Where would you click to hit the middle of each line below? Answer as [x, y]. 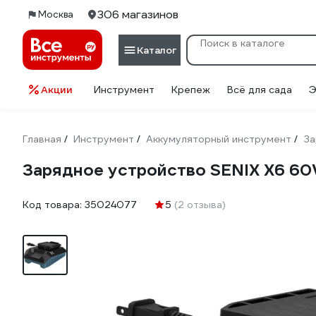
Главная [42, 139]
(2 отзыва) [200, 205]
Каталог [157, 50]
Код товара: [54, 205]
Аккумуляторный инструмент [219, 139]
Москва [56, 14]
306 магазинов [138, 14]
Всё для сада [260, 90]
